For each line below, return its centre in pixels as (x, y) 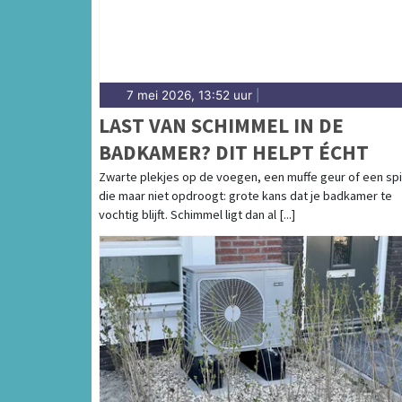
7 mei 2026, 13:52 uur (189, 96)
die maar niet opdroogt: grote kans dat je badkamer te (245, 196)
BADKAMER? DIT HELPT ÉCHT (234, 153)
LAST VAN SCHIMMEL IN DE (221, 126)
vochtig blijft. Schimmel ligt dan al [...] (197, 215)
